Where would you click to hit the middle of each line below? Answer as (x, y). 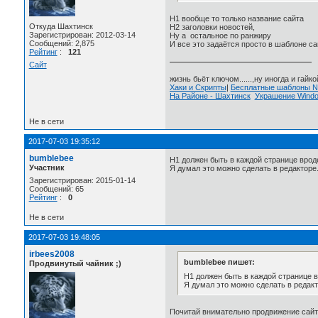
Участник (46, 168)
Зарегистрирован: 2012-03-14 (82, 35)
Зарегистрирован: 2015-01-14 (82, 181)
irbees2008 (51, 254)
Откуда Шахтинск (61, 26)
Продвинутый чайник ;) (75, 264)
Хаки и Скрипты (198, 87)
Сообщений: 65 (56, 189)
